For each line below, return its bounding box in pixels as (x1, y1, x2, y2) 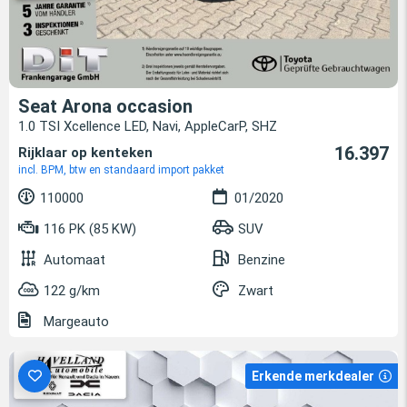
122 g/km (44, 283, 100, 300)
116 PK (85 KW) (40, 221, 136, 238)
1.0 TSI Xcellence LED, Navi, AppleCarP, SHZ (18, 118, 277, 135)
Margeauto (40, 313, 109, 331)
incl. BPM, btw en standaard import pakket (18, 164, 224, 177)
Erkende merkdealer (252, 369, 374, 384)
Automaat (44, 252, 105, 269)
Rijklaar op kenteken (18, 144, 153, 162)
